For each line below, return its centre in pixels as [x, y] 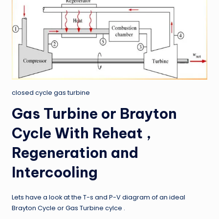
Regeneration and [75, 153]
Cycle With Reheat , [81, 133]
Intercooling [55, 172]
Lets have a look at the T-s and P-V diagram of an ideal [99, 197]
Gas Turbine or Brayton [94, 113]
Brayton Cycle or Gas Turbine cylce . [68, 208]
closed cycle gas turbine [51, 92]
